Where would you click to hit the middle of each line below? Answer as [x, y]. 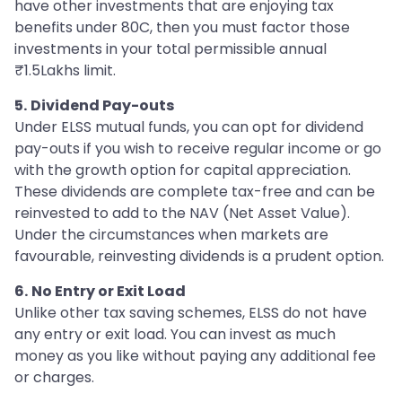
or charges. [54, 378]
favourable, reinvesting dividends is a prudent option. [199, 257]
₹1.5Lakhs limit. [65, 71]
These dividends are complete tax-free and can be [195, 192]
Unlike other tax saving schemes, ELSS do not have [191, 313]
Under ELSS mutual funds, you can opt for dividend [189, 127]
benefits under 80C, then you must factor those [182, 28]
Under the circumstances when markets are [171, 235]
